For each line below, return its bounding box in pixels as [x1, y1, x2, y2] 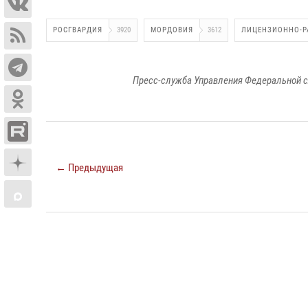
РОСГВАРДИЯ [53, 25, 102, 34]
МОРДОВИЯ [151, 25, 193, 34]
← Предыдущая [56, 162, 123, 174]
